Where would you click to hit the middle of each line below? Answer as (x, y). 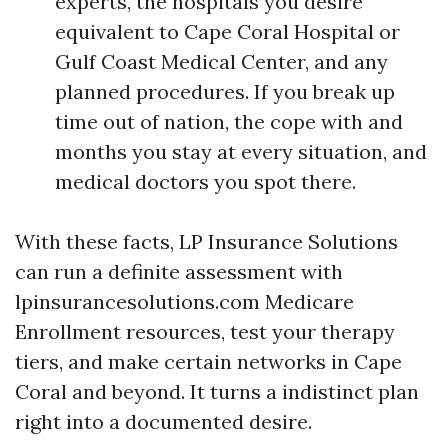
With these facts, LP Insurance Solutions (206, 241)
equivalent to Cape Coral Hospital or (227, 31)
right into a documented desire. (163, 421)
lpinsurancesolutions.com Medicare (184, 301)
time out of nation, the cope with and (229, 121)
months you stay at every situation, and (241, 151)
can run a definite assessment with (179, 271)
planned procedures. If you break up (225, 91)
